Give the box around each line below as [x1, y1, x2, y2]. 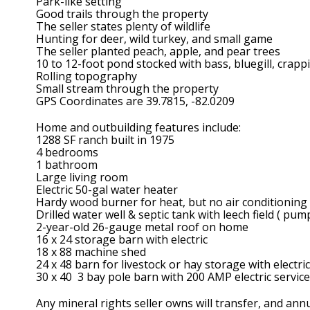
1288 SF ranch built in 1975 [36, 131, 174, 147]
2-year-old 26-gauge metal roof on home [36, 219, 248, 235]
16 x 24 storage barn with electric [36, 231, 208, 247]
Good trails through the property [36, 6, 208, 21]
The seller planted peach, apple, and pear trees [36, 43, 280, 59]
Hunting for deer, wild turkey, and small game [36, 30, 275, 46]
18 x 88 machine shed [36, 244, 146, 259]
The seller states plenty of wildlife [36, 18, 210, 34]
